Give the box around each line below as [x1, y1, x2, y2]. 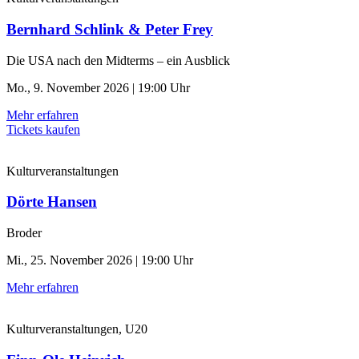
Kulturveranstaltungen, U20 [6, 322, 147, 337]
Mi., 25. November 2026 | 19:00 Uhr [6, 253, 193, 268]
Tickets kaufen [6, 122, 80, 136]
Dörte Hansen [6, 193, 97, 211]
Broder [6, 226, 42, 240]
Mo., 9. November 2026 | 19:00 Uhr [6, 80, 190, 95]
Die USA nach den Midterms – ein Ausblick [6, 53, 230, 67]
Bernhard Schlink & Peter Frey [6, 20, 213, 38]
